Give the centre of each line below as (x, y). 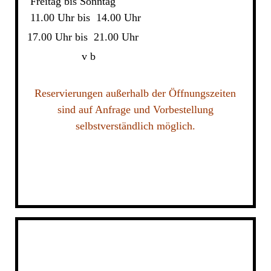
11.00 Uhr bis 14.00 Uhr (84, 18)
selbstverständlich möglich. (135, 126)
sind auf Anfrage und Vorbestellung (135, 109)
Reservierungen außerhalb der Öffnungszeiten (135, 93)
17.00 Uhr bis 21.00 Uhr (120, 37)
